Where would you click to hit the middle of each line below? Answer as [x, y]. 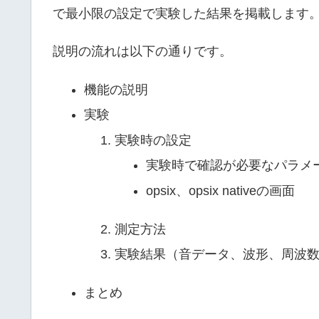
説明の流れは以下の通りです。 [142, 52]
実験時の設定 [153, 140]
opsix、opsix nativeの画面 [220, 191]
